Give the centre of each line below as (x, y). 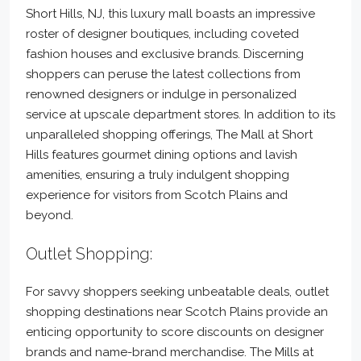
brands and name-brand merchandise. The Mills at (170, 352)
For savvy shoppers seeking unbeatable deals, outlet (177, 292)
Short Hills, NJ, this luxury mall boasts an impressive (170, 14)
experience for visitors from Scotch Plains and (157, 195)
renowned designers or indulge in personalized (161, 94)
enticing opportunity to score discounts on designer (175, 332)
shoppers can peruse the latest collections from (163, 74)
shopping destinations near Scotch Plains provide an (177, 312)
